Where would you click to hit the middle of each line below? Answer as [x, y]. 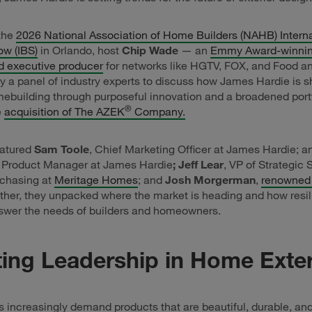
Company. [158, 112]
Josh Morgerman [210, 180]
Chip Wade [151, 50]
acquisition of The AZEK [64, 112]
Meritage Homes [96, 180]
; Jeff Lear [198, 164]
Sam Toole [62, 149]
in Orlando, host [80, 50]
